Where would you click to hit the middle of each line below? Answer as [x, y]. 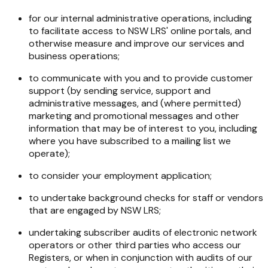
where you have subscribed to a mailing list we [130, 141]
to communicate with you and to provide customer [141, 78]
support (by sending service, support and [120, 90]
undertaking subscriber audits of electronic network [143, 232]
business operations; [74, 56]
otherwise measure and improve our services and [136, 43]
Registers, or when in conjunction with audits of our [141, 257]
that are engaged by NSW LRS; [95, 210]
